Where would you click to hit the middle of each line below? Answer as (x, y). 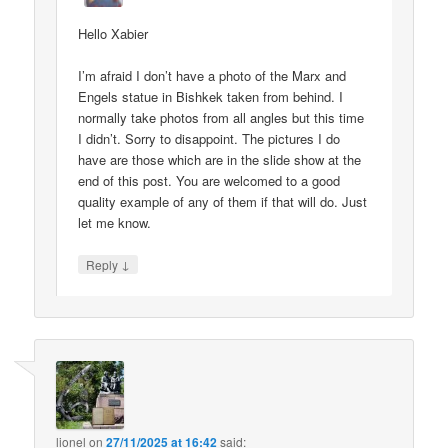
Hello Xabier (113, 33)
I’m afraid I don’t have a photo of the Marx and (212, 75)
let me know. (115, 222)
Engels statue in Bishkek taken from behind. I (211, 96)
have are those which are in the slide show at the (220, 159)
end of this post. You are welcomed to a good (209, 180)
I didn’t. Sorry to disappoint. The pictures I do (209, 138)
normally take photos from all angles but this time (221, 117)
